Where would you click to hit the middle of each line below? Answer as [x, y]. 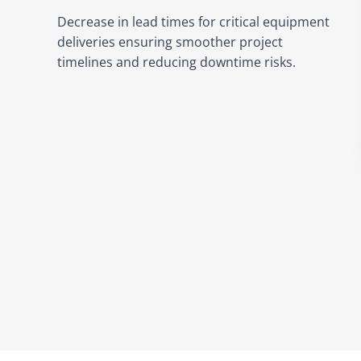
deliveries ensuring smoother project [170, 42]
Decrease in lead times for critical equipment [194, 22]
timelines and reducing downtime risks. [177, 62]
